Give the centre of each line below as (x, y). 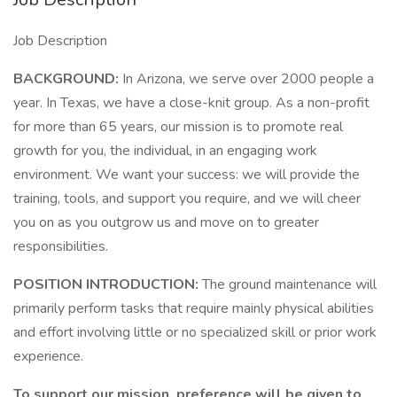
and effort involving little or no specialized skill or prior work (195, 332)
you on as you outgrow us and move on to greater (166, 222)
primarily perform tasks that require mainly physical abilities (194, 308)
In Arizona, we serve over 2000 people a (248, 79)
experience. (48, 356)
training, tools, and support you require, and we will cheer (187, 198)
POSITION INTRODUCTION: (108, 284)
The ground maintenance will (289, 284)
